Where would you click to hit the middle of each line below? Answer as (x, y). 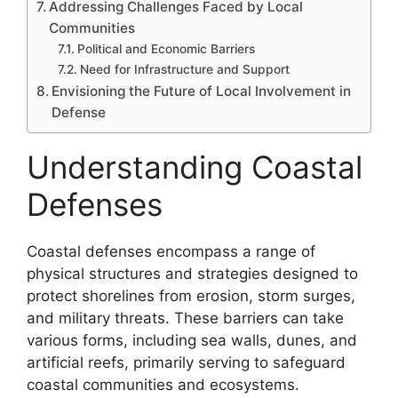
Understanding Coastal (195, 167)
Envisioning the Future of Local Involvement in (202, 91)
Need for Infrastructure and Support (184, 69)
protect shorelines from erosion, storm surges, (191, 295)
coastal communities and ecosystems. (163, 384)
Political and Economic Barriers (166, 48)
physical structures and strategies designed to (192, 273)
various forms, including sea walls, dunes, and (192, 340)
